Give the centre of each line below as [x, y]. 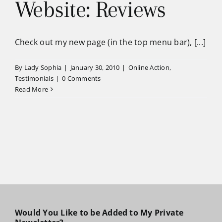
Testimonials [34, 78]
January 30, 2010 [95, 67]
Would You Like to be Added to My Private [99, 213]
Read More [32, 89]
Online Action [149, 67]
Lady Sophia [43, 67]
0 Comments [82, 78]
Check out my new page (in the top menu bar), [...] [110, 42]
